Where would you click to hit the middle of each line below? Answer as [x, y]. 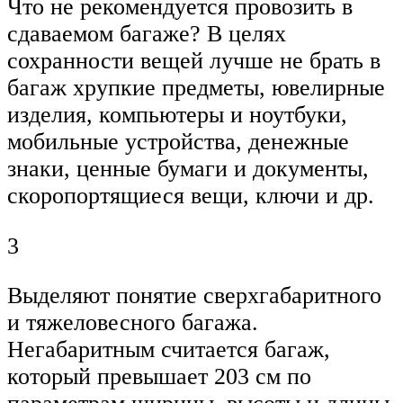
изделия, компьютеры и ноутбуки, [177, 115]
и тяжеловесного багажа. [133, 323]
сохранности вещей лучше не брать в [194, 61]
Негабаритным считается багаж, [169, 350]
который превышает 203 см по [159, 377]
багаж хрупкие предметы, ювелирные [196, 88]
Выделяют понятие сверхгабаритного [194, 296]
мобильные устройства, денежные [178, 142]
